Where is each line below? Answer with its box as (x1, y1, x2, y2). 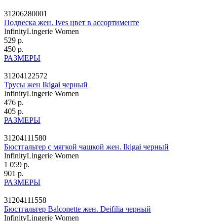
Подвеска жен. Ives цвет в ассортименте (4, 18, 139, 27)
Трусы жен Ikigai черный (4, 80, 88, 89)
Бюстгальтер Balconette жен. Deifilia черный (4, 204, 151, 213)
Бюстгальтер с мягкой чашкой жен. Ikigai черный (4, 142, 169, 151)
